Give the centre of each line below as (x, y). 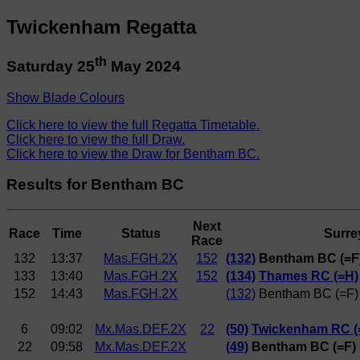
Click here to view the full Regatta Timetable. (133, 125)
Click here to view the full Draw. (96, 139)
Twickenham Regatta (101, 27)
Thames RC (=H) (309, 276)
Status (141, 234)
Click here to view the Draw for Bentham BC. (133, 153)
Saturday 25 (51, 67)
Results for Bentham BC (95, 185)
